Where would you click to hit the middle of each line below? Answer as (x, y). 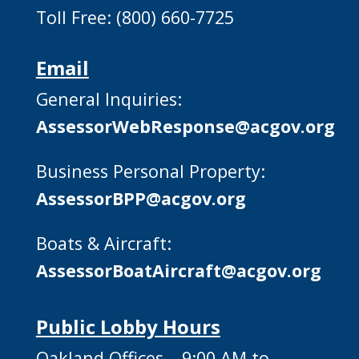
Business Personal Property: (150, 171)
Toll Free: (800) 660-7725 (135, 18)
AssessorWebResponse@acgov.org (185, 127)
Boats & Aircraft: (103, 243)
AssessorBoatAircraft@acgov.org (178, 270)
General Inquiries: (109, 99)
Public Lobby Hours (128, 326)
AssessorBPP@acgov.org (141, 198)
